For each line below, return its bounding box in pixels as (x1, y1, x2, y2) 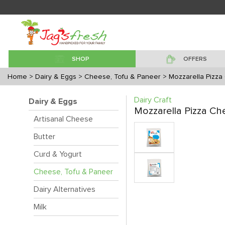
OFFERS (183, 56, 207, 62)
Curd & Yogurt (34, 150, 82, 158)
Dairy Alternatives (34, 185, 95, 193)
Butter (34, 133, 55, 141)
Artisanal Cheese (34, 115, 93, 123)
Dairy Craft (134, 96, 172, 104)
